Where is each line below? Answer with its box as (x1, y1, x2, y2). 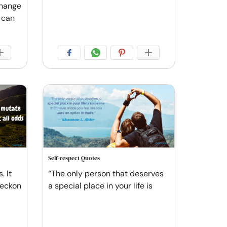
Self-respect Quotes (48, 154, 100, 163)
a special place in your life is (48, 180, 153, 192)
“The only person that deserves (48, 168, 164, 179)
